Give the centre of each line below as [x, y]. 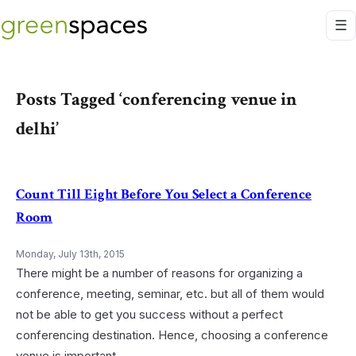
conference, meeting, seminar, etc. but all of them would [170, 293]
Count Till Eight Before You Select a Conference [164, 195]
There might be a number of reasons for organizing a [159, 273]
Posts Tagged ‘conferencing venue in [157, 99]
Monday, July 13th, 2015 [70, 253]
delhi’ [37, 129]
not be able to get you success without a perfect [149, 314]
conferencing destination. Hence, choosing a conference [172, 335]
